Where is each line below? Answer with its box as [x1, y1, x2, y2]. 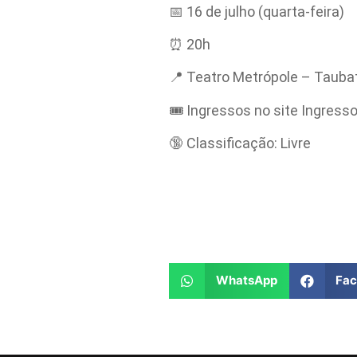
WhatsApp [215, 273, 277, 288]
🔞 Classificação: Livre [169, 135, 311, 152]
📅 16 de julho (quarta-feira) [169, 2, 344, 20]
